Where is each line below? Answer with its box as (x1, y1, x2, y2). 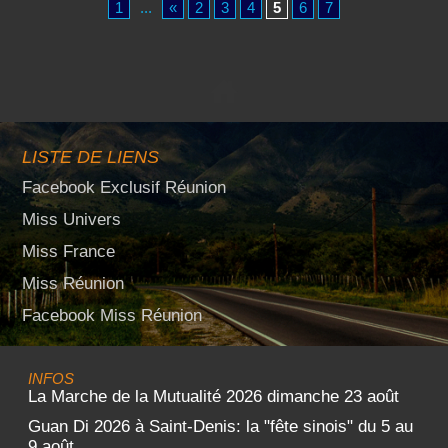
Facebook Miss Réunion (22, 306, 202, 325)
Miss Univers (22, 210, 121, 229)
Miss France (22, 242, 115, 261)
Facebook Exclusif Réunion (22, 178, 226, 197)
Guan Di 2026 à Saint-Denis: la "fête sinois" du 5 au (28, 417, 413, 436)
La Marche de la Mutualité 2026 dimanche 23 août (28, 387, 399, 406)
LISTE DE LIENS (22, 147, 159, 167)
